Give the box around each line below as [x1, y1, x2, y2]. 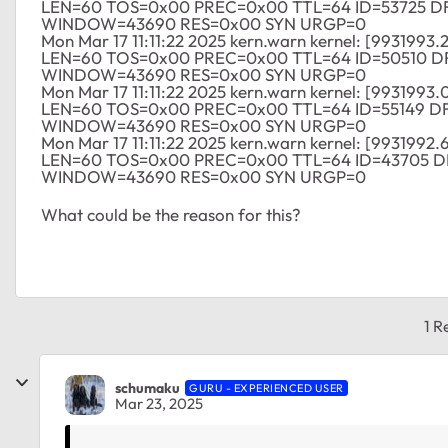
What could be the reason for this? [41, 204, 301, 225]
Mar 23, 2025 [115, 393, 203, 413]
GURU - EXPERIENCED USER [189, 380, 344, 395]
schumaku [115, 378, 180, 397]
